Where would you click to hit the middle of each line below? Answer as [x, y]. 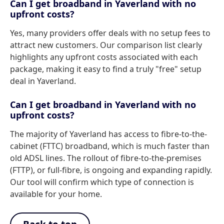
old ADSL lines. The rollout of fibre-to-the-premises [106, 158]
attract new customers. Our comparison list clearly [106, 45]
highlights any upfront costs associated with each [104, 57]
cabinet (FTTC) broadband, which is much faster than [110, 146]
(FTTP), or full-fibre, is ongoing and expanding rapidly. [111, 170]
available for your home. [56, 194]
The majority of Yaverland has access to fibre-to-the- [108, 134]
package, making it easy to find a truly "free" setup [106, 69]
